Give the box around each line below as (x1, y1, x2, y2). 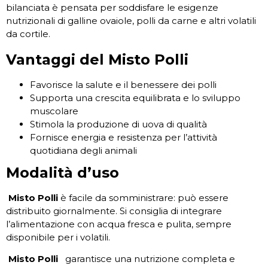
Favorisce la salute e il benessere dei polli (30, 79, 217, 91)
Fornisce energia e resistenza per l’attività (30, 132, 217, 144)
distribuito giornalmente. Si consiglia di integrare (6, 205, 222, 217)
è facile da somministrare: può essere (58, 192, 229, 204)
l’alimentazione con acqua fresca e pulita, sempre (6, 218, 232, 230)
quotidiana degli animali (30, 145, 137, 157)
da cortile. (6, 28, 50, 39)
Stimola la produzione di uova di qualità (30, 118, 207, 130)
